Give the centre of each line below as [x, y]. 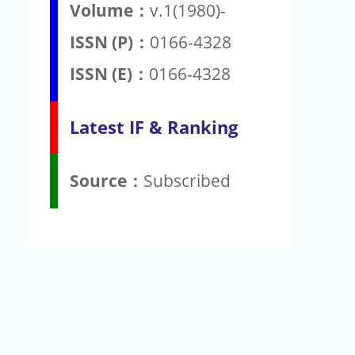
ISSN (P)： [110, 42]
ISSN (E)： [109, 73]
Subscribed [187, 180]
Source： [107, 180]
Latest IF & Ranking [154, 127]
